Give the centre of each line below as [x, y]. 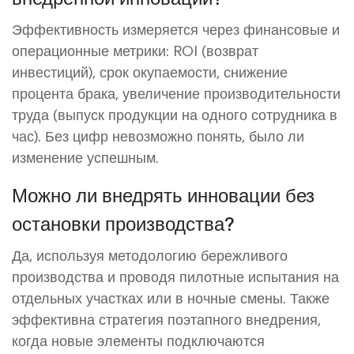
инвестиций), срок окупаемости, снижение [150, 72]
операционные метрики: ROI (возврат [135, 50]
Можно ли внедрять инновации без [163, 194]
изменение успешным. [85, 157]
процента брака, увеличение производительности [176, 93]
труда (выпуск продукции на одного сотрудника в [175, 114]
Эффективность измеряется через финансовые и [176, 29]
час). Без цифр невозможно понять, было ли [158, 136]
